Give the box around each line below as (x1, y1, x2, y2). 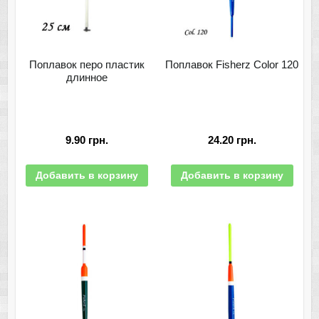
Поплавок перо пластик (29, 58, 145, 71)
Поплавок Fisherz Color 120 (165, 58, 299, 71)
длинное (66, 71, 108, 84)
